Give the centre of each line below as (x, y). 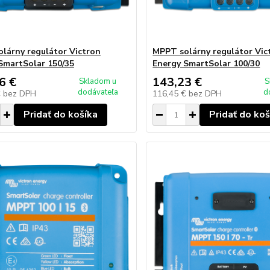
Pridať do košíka (60, 115)
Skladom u (98, 81)
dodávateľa (98, 92)
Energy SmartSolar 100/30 (206, 64)
